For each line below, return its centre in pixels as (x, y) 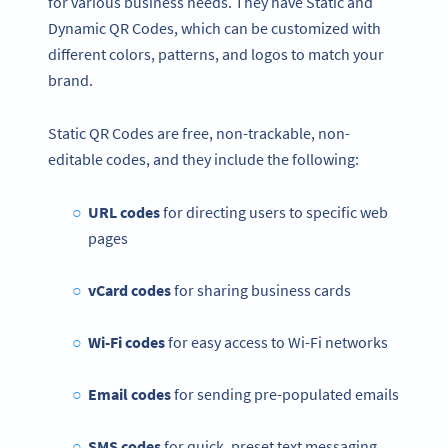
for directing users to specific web (275, 211)
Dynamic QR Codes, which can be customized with (214, 28)
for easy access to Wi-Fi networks (277, 341)
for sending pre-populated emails (284, 393)
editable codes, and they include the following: (203, 159)
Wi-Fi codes (127, 341)
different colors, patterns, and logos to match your (216, 54)
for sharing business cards (260, 289)
